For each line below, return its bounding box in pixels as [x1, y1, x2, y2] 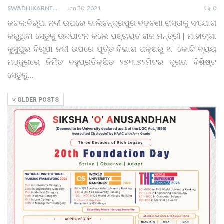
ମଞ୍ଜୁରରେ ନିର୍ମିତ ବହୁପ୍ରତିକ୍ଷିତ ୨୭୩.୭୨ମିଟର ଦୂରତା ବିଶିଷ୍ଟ [7, 56, 216, 66]
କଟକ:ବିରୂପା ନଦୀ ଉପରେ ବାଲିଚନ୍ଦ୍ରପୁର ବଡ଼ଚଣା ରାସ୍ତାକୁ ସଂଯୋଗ [7, 17, 216, 27]
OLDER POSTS [16, 96, 59, 103]
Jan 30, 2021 [67, 4, 101, 12]
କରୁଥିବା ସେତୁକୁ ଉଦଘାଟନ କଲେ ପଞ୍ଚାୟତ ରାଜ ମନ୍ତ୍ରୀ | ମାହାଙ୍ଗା [7, 30, 216, 40]
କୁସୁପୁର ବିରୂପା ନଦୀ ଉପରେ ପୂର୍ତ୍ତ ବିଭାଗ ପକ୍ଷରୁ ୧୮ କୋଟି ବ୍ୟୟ [7, 43, 216, 53]
